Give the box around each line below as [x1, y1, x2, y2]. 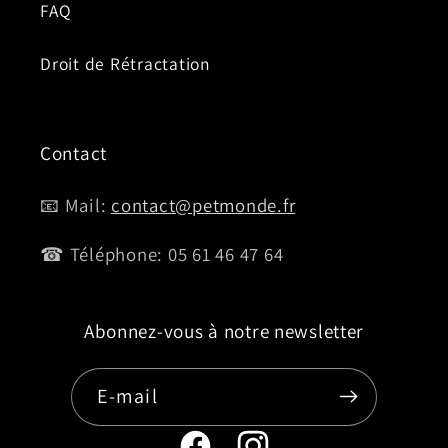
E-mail [97, 383, 158, 409]
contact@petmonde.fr [111, 192, 296, 217]
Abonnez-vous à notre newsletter [83, 317, 365, 344]
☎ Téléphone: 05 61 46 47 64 [40, 241, 284, 266]
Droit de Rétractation [40, 52, 211, 76]
